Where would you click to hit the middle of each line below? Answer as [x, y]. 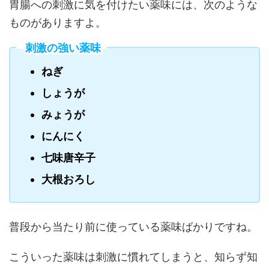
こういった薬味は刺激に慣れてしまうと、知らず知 [133, 257]
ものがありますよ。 [58, 23]
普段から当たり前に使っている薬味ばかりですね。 [133, 227]
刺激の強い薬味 [63, 47]
